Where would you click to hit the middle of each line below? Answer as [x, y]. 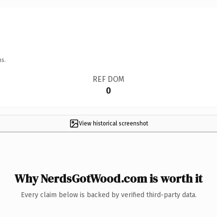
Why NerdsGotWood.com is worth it [108, 178]
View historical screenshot [113, 123]
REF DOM [108, 79]
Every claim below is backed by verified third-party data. [108, 195]
